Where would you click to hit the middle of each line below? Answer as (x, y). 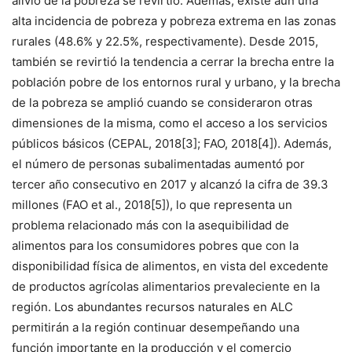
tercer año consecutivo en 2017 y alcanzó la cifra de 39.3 (170, 184)
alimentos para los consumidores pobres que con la (155, 245)
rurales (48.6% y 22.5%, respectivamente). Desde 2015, (165, 41)
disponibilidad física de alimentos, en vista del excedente (170, 266)
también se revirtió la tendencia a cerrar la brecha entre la (173, 61)
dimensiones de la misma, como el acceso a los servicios (170, 123)
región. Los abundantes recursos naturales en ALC (152, 306)
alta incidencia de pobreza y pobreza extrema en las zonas (174, 20)
